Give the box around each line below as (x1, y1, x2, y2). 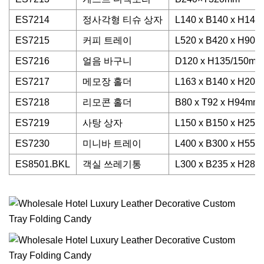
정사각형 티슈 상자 (82, 15, 163, 25)
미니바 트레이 (82, 138, 141, 148)
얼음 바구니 (82, 56, 132, 66)
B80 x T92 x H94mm (175, 97, 260, 107)
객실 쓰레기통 (82, 159, 141, 169)
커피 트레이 (82, 35, 132, 45)
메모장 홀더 (82, 77, 132, 87)
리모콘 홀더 (82, 97, 132, 107)
